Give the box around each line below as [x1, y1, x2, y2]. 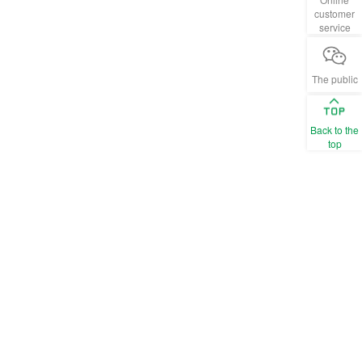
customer [314, 6, 355, 20]
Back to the [310, 123, 359, 137]
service [318, 20, 351, 34]
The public [311, 72, 358, 86]
